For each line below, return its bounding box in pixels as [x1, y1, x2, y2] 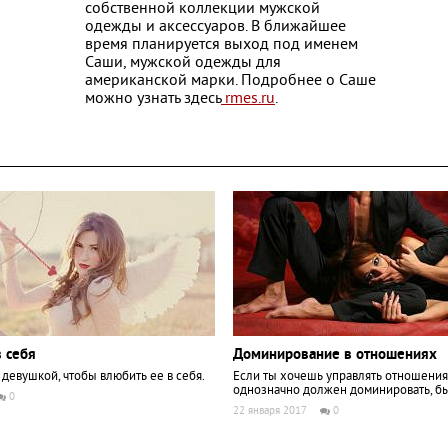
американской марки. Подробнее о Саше [85, 71, 376, 91]
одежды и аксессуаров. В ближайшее [85, 17, 346, 37]
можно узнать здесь [85, 89, 221, 109]
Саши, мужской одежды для [85, 53, 281, 73]
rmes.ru [221, 89, 275, 109]
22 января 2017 [233, 404, 307, 418]
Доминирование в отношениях [233, 346, 437, 365]
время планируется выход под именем [85, 35, 358, 55]
